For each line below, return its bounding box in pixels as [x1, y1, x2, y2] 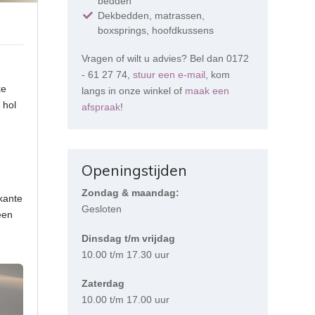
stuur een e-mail [133, 68, 206, 80]
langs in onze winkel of [82, 84, 186, 96]
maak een [185, 84, 230, 96]
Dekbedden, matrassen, [98, 9, 205, 21]
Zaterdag [82, 278, 125, 290]
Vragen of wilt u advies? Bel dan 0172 [82, 52, 250, 64]
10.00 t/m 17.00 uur [82, 294, 170, 306]
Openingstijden [82, 160, 188, 179]
